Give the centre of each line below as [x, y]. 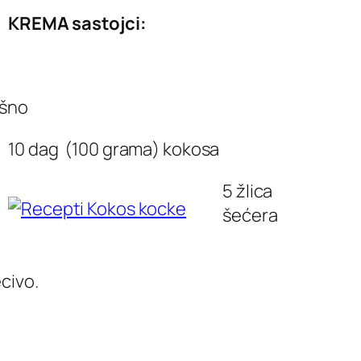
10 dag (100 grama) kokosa [114, 149]
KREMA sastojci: [77, 23]
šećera [250, 215]
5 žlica [248, 191]
